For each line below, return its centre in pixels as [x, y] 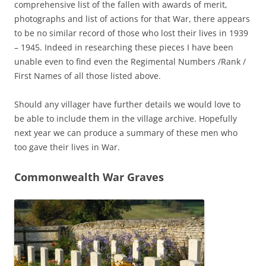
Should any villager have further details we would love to [127, 104]
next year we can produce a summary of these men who [126, 132]
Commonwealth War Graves [89, 177]
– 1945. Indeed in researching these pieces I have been [124, 47]
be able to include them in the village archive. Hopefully [126, 118]
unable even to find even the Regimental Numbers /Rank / [130, 61]
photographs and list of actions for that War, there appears [132, 18]
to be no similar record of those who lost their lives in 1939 [131, 33]
